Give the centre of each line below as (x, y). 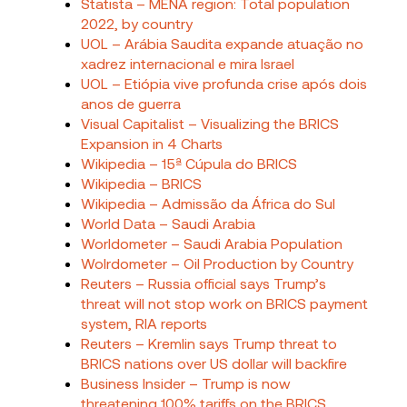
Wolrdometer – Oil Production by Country (218, 263)
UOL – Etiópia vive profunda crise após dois (224, 83)
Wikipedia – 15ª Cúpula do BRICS (189, 163)
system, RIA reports (144, 323)
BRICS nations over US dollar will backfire (214, 362)
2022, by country (137, 23)
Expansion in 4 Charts (152, 143)
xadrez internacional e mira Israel (188, 63)
